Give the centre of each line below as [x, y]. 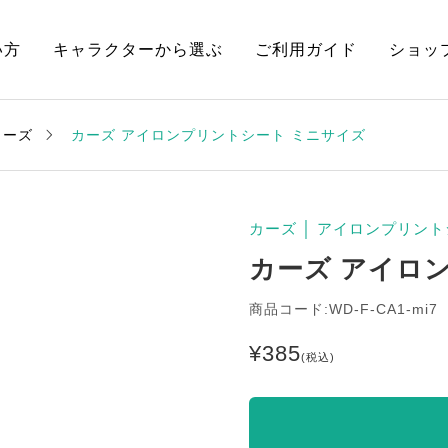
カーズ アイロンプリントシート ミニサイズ [218, 134]
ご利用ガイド [306, 49]
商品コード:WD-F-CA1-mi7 [343, 309]
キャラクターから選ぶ [138, 49]
